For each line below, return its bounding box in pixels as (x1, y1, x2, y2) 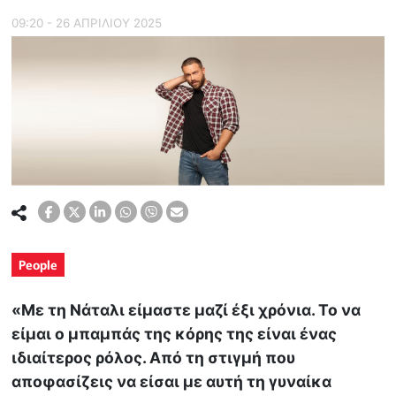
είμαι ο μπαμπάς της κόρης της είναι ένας (11, 324, 338, 344)
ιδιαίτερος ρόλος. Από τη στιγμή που (11, 348, 296, 368)
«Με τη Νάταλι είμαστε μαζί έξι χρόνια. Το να (11, 301, 362, 320)
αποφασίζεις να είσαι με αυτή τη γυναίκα (11, 372, 332, 392)
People (19, 255, 58, 274)
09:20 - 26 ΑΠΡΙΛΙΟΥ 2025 (11, 16, 163, 31)
